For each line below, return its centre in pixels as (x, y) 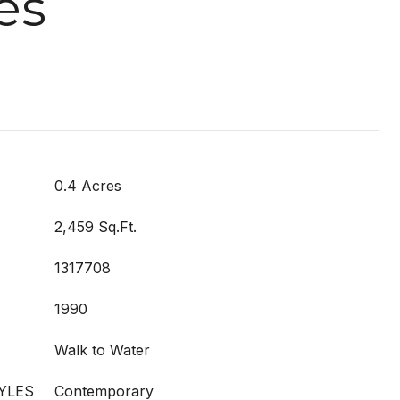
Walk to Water (102, 350)
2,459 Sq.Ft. (96, 227)
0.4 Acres (88, 186)
